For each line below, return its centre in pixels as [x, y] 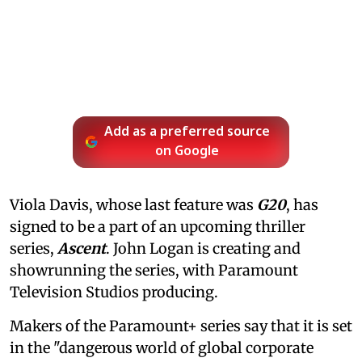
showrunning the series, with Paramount [154, 271]
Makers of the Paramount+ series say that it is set [181, 326]
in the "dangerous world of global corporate [162, 348]
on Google [187, 152]
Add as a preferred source [187, 133]
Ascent [82, 249]
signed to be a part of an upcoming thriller [158, 227]
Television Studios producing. [114, 293]
